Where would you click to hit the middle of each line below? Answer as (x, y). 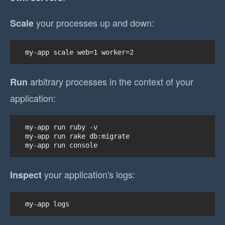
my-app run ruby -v (61, 127)
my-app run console (61, 145)
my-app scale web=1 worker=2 (79, 52)
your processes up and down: (94, 23)
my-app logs (47, 204)
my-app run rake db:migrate (77, 136)
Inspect (26, 175)
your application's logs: (88, 175)
